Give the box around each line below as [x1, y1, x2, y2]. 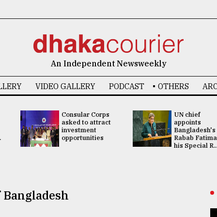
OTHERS [157, 81, 189, 91]
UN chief [174, 110, 200, 119]
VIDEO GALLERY [35, 81, 95, 91]
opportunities [61, 134, 104, 142]
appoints [174, 118, 201, 126]
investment [61, 126, 96, 134]
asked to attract [61, 118, 111, 126]
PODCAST [108, 81, 144, 91]
